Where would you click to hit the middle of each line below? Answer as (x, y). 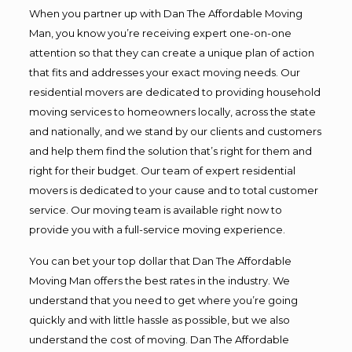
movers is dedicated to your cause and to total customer (173, 190)
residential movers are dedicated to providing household (174, 92)
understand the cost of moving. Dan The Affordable (159, 339)
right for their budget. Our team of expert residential (162, 170)
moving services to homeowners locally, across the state (172, 111)
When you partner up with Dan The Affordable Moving (165, 13)
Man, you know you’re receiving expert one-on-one (160, 33)
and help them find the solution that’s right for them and (170, 150)
